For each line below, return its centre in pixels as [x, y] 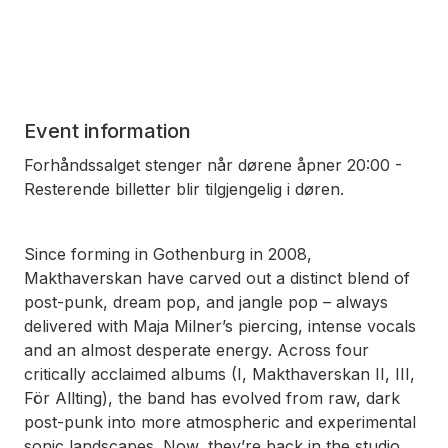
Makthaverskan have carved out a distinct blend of [217, 277]
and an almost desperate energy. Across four [196, 349]
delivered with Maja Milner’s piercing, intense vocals [220, 325]
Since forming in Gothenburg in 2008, [168, 253]
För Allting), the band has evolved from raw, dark [212, 397]
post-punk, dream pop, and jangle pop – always [206, 301]
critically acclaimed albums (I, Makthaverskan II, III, [219, 373]
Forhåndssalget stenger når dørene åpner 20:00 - [213, 164]
